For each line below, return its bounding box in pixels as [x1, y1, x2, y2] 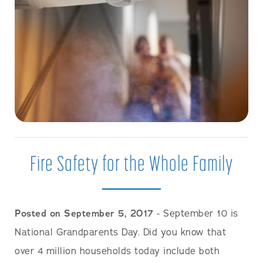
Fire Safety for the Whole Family [30, 151, 233, 176]
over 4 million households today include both [15, 245, 220, 258]
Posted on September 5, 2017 [15, 207, 154, 221]
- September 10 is [153, 207, 238, 221]
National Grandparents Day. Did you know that [15, 226, 226, 240]
